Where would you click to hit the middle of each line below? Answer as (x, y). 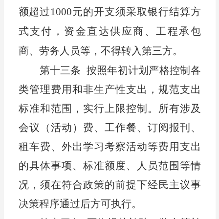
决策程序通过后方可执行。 (80, 204)
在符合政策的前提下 (99, 185)
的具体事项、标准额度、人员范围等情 (109, 166)
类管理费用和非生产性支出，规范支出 (109, 90)
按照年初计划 (118, 71)
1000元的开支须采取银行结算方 (126, 12)
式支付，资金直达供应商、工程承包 (109, 32)
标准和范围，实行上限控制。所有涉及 (109, 109)
